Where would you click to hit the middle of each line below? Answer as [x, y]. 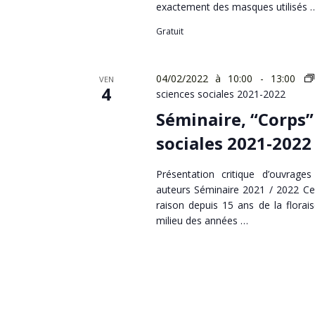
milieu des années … [202, 220]
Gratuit [169, 31]
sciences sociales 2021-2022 [220, 94]
